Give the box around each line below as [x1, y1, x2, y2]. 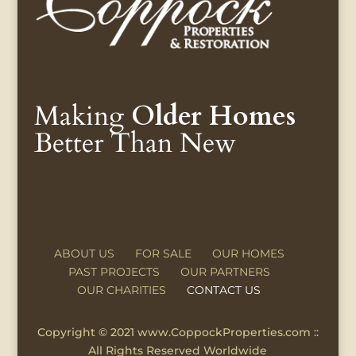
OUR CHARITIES [77, 282, 167, 297]
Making [33, 98, 131, 135]
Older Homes [130, 98, 296, 135]
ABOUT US [53, 246, 114, 261]
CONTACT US [187, 282, 261, 297]
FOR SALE [134, 246, 192, 261]
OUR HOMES [211, 246, 284, 261]
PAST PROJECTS [68, 264, 160, 279]
